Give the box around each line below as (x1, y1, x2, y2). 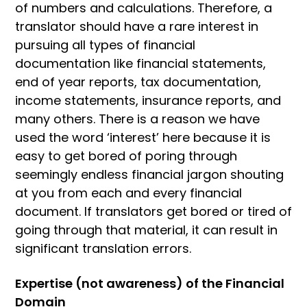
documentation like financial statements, (15, 55, 266, 73)
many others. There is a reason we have (15, 110, 260, 128)
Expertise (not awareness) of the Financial (15, 275, 284, 293)
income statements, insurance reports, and (15, 92, 281, 110)
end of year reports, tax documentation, (15, 73, 261, 91)
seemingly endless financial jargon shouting (15, 166, 284, 184)
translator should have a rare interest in (15, 18, 258, 36)
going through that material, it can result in (15, 221, 278, 239)
